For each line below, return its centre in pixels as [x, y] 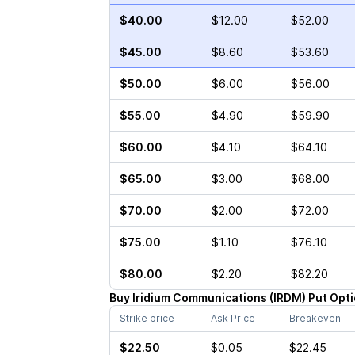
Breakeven [315, 318]
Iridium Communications [199, 298]
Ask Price [233, 318]
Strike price [147, 318]
